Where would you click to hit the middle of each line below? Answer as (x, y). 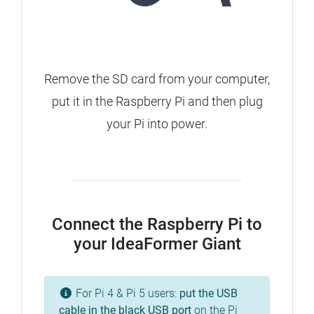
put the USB (209, 294)
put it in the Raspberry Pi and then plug (157, 102)
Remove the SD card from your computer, (157, 79)
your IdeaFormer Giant (157, 244)
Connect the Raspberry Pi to (157, 225)
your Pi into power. (157, 124)
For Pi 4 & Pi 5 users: (126, 294)
